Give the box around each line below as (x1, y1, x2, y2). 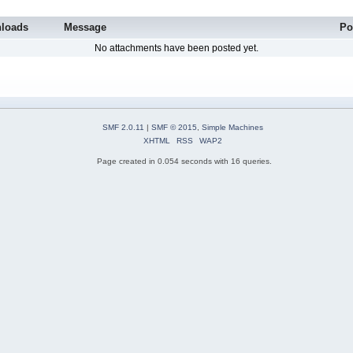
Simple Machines (201, 122, 263, 132)
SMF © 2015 (150, 122, 197, 132)
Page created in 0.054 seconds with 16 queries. (97, 156, 272, 165)
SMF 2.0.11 (102, 122, 144, 132)
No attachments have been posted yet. (95, 43, 258, 54)
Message (63, 21, 106, 34)
